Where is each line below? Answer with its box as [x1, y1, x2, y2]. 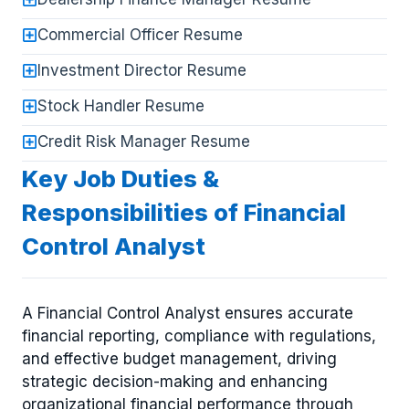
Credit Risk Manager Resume [37, 132, 250, 152]
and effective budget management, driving [22, 349, 337, 368]
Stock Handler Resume [37, 97, 204, 116]
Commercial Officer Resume [37, 26, 243, 45]
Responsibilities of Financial [22, 198, 346, 227]
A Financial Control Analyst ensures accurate [22, 303, 353, 322]
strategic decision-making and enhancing [22, 372, 328, 391]
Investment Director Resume [37, 61, 246, 80]
